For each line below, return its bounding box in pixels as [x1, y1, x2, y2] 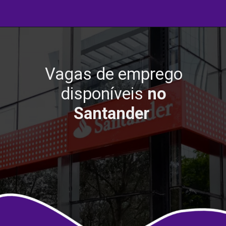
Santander [74, 103, 150, 123]
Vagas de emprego [44, 64, 183, 84]
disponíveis [61, 84, 148, 103]
